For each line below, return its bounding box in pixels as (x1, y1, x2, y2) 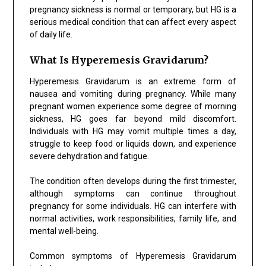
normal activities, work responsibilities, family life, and (29, 213, 237, 223)
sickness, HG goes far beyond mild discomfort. (29, 113, 237, 123)
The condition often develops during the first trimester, (29, 176, 237, 186)
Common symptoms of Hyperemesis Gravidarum (29, 251, 237, 261)
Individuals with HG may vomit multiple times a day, (29, 126, 237, 136)
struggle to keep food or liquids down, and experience (29, 138, 237, 148)
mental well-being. (29, 226, 99, 236)
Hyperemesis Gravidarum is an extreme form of (29, 76, 237, 86)
